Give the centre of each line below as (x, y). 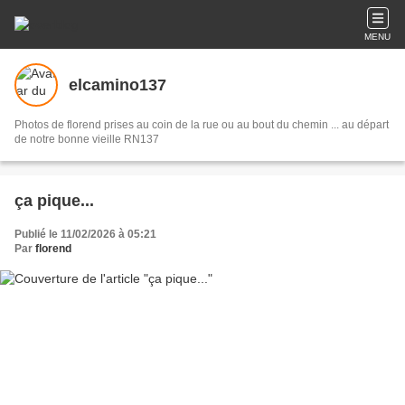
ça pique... (54, 201)
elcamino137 (118, 85)
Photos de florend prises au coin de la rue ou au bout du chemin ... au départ (202, 125)
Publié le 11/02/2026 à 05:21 (85, 234)
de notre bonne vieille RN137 (87, 139)
